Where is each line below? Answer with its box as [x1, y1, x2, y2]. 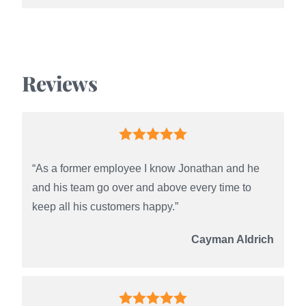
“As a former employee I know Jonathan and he [32, 162, 260, 174]
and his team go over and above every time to [32, 181, 252, 193]
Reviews [22, 68, 98, 97]
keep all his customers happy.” [32, 200, 179, 212]
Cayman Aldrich [191, 233, 274, 245]
